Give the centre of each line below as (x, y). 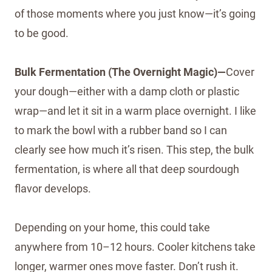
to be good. (42, 33)
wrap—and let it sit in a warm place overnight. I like (135, 110)
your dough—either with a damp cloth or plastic (127, 91)
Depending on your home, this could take (112, 227)
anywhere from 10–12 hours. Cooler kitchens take (135, 246)
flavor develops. (53, 188)
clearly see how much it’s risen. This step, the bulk (134, 149)
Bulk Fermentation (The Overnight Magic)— (120, 72)
